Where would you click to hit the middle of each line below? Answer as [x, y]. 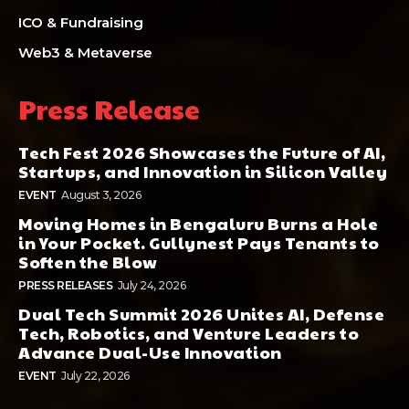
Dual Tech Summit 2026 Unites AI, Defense [201, 314]
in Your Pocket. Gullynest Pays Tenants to [199, 243]
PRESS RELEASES [65, 286]
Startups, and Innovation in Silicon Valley [203, 172]
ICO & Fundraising [81, 23]
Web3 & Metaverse [85, 53]
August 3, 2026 [101, 195]
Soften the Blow [88, 262]
